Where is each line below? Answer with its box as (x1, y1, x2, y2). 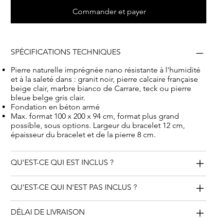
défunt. (11, 8, 36, 18)
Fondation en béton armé (11, 102, 100, 112)
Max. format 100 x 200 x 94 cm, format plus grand (11, 111, 180, 121)
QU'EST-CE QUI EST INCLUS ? (11, 158, 114, 167)
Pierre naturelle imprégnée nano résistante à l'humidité (11, 65, 201, 75)
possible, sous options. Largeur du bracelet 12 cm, (11, 121, 185, 130)
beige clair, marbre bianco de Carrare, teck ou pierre (11, 84, 192, 93)
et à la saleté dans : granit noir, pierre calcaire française (11, 74, 199, 84)
